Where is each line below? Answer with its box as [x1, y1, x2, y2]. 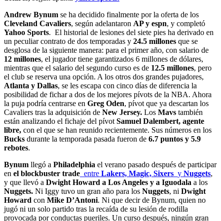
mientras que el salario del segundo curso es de [4, 63, 151, 72]
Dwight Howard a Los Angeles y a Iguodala [46, 178, 191, 186]
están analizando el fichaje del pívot [4, 116, 116, 125]
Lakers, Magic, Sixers [101, 169, 178, 178]
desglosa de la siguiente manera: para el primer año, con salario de [4, 45, 209, 54]
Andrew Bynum [4, 10, 58, 19]
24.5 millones [133, 37, 176, 45]
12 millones [4, 54, 41, 63]
